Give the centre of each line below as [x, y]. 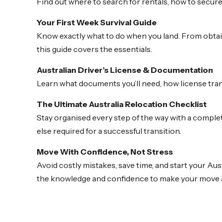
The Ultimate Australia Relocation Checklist [122, 104]
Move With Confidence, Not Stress [105, 152]
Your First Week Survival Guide [97, 23]
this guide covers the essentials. [94, 49]
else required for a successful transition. [109, 131]
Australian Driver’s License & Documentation [125, 70]
